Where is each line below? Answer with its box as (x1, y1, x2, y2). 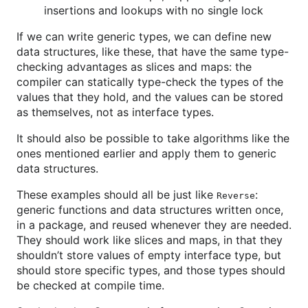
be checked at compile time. (16, 278, 164, 292)
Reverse (217, 190, 255, 201)
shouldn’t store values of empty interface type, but (16, 248, 281, 262)
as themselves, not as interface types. (16, 105, 214, 119)
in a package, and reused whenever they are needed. (16, 218, 291, 232)
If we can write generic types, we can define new (16, 30, 272, 43)
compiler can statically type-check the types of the (16, 75, 283, 89)
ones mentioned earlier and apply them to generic (16, 146, 276, 160)
